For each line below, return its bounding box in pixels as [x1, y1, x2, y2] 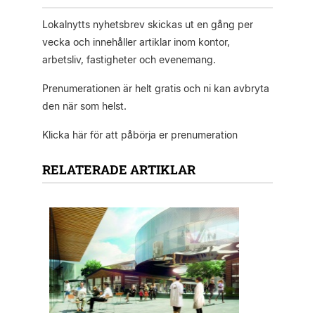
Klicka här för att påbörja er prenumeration [41, 129, 238, 141]
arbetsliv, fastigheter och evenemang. [41, 53, 216, 66]
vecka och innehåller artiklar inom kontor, [41, 36, 230, 49]
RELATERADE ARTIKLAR [41, 161, 195, 179]
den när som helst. [41, 100, 127, 112]
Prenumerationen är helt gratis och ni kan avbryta [41, 82, 269, 95]
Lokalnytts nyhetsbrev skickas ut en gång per [41, 18, 253, 31]
